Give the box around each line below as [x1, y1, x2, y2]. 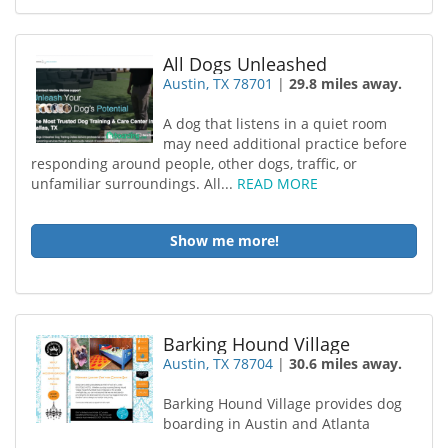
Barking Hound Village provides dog [163, 394, 403, 413]
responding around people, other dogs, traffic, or [31, 154, 357, 173]
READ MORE [237, 174, 318, 193]
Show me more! [169, 231, 279, 250]
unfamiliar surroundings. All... [31, 174, 237, 193]
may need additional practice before [163, 134, 408, 153]
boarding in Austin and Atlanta [163, 414, 371, 433]
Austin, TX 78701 [163, 74, 274, 93]
